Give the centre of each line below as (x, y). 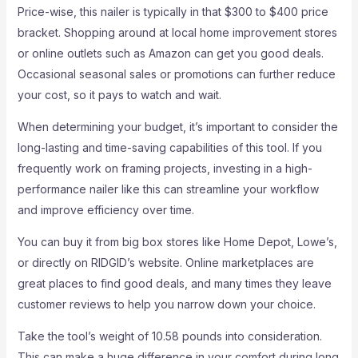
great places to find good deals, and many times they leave (174, 283)
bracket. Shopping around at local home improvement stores (177, 32)
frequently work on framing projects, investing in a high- (165, 168)
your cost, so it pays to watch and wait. (119, 95)
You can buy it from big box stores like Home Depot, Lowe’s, (177, 242)
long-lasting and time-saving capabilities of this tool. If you (169, 147)
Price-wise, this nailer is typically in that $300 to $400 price (173, 12)
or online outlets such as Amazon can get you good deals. (170, 53)
